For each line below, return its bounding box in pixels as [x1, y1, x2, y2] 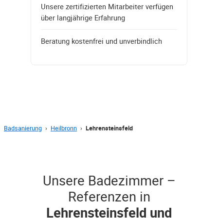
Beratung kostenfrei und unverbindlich [41, 36, 162, 46]
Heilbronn [51, 124, 77, 132]
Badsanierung [4, 124, 42, 132]
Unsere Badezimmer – [42, 171, 176, 189]
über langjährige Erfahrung [41, 12, 125, 22]
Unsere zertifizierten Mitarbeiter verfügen [41, 1, 173, 11]
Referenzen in [68, 187, 150, 205]
